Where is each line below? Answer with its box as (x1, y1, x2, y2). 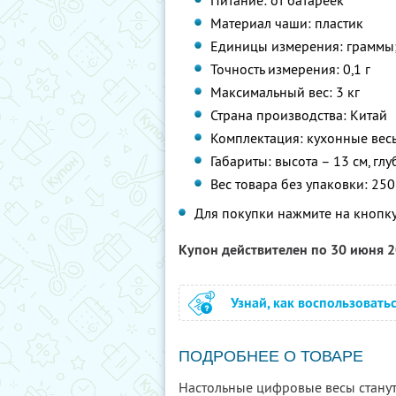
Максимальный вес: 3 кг (210, 83, 361, 101)
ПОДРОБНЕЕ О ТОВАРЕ (179, 347, 363, 365)
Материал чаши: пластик (210, 14, 364, 32)
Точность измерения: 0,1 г (210, 60, 371, 78)
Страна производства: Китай (210, 106, 388, 124)
